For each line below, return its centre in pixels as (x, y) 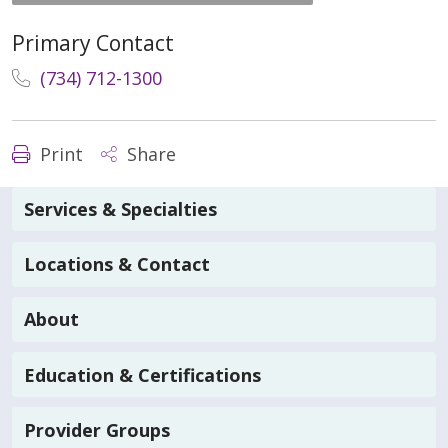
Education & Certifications (142, 374)
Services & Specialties (120, 209)
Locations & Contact (117, 264)
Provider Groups (97, 429)
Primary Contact (93, 42)
